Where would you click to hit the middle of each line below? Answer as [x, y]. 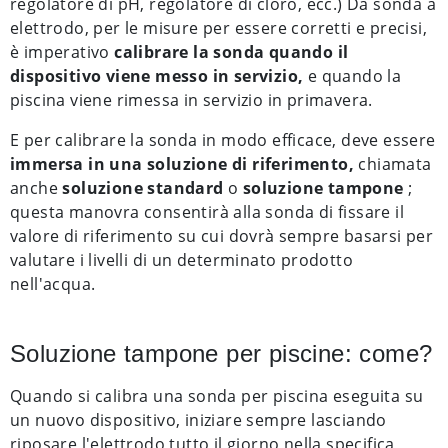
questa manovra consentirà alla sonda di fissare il [207, 212]
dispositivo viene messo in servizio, [157, 76]
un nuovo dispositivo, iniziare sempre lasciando [198, 420]
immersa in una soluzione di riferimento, [182, 164]
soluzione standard [143, 188]
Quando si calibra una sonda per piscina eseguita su [217, 396]
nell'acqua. [53, 284]
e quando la [352, 76]
